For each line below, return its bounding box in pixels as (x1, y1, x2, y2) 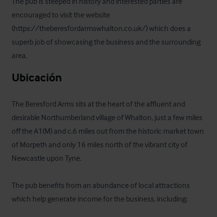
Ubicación (12, 70, 62, 84)
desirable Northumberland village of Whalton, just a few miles (12, 112, 202, 122)
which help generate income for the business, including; (12, 194, 187, 203)
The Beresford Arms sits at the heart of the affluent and (12, 99, 185, 108)
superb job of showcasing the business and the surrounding (12, 37, 201, 46)
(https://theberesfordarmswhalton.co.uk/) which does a (12, 23, 191, 33)
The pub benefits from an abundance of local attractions (12, 180, 190, 190)
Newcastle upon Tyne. (12, 153, 84, 163)
